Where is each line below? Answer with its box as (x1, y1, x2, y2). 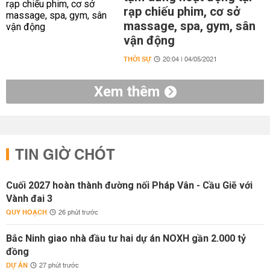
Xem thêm (93, 83, 160, 100)
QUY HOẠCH (6, 206, 47, 219)
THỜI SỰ (123, 53, 151, 66)
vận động (123, 33, 175, 48)
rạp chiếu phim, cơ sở (123, 4, 240, 19)
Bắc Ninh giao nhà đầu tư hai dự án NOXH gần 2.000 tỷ (6, 233, 246, 244)
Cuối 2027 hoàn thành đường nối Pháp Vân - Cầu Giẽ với (6, 180, 253, 191)
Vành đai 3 (6, 193, 52, 204)
